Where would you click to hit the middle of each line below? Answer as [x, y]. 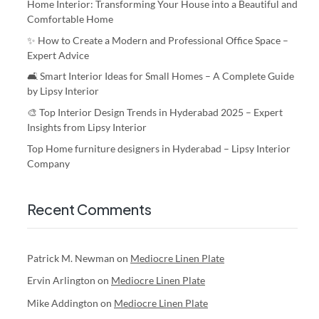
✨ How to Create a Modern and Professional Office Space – [158, 40]
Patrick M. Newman [71, 258]
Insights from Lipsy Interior [87, 127]
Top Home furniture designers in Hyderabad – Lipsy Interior [159, 148]
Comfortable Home [70, 19]
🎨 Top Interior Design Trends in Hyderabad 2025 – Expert [155, 112]
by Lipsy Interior [63, 91]
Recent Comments [89, 209]
